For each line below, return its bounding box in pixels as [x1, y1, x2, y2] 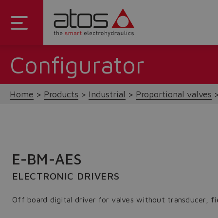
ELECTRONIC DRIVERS [12, 170, 120, 182]
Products [44, 89, 78, 99]
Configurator [10, 51, 145, 78]
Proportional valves [136, 89, 212, 99]
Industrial [89, 89, 126, 99]
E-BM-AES [12, 150, 82, 167]
